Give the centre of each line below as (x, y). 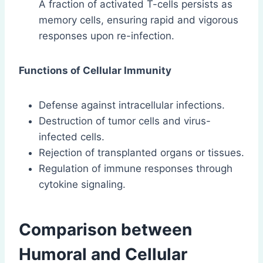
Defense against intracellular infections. (132, 105)
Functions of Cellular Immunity (95, 70)
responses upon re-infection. (107, 36)
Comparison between (105, 229)
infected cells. (72, 136)
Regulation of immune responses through (136, 168)
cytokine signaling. (82, 184)
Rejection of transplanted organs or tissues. (141, 152)
